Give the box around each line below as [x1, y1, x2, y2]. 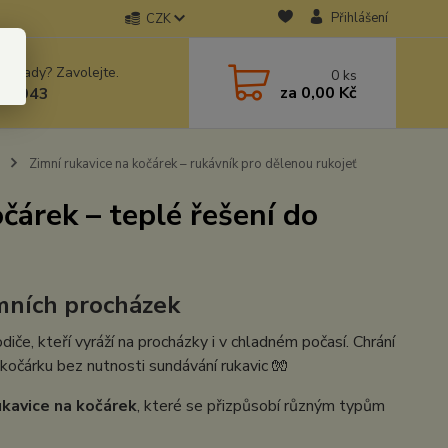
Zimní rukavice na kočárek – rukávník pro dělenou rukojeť [25, 155, 357, 173]
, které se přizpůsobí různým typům [136, 395, 385, 417]
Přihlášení [330, 9, 388, 27]
